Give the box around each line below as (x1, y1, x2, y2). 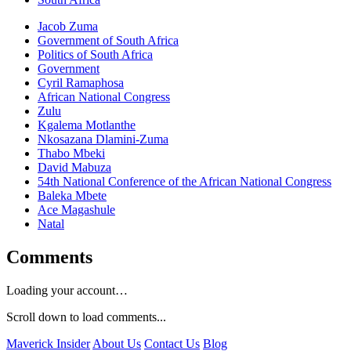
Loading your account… (6, 284, 128, 298)
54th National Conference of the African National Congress (38, 175, 331, 189)
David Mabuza (38, 161, 111, 175)
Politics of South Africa (38, 48, 153, 62)
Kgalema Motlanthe (38, 118, 136, 132)
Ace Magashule (38, 203, 115, 217)
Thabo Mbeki (38, 147, 105, 161)
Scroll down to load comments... (6, 310, 166, 324)
